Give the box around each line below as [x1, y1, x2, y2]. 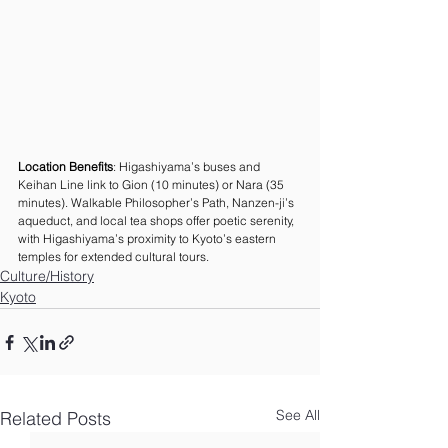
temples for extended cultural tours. [18, 249, 209, 265]
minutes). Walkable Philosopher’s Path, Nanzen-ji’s [18, 195, 297, 211]
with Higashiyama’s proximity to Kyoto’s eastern [18, 231, 279, 247]
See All [276, 406, 320, 425]
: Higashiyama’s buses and [113, 159, 263, 175]
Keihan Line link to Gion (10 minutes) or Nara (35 [18, 177, 287, 193]
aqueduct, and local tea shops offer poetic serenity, [18, 213, 297, 229]
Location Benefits [18, 159, 113, 175]
